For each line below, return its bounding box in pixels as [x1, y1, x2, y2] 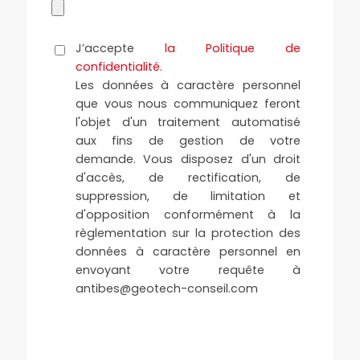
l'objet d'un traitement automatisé [75, 114, 301, 131]
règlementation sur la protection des [75, 225, 301, 242]
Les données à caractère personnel [75, 77, 301, 94]
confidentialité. [75, 59, 162, 76]
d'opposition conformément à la [75, 207, 301, 223]
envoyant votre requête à [75, 262, 301, 279]
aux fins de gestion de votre [75, 133, 301, 149]
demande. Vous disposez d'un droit [75, 151, 301, 168]
